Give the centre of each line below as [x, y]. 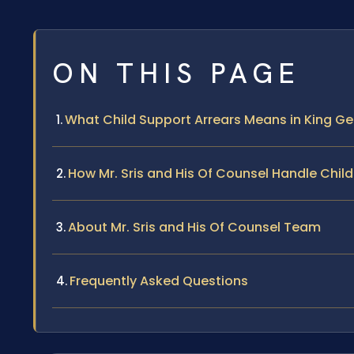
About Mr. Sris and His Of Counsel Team [194, 227]
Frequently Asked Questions [159, 281]
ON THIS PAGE [176, 73]
